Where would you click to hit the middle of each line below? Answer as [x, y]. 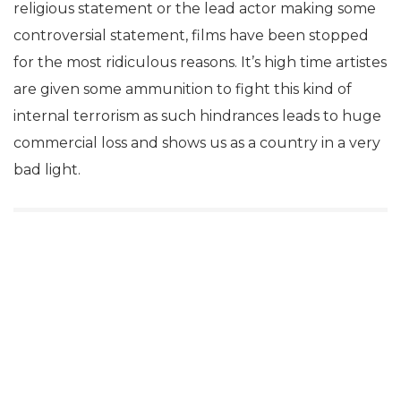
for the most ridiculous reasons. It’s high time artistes [200, 62]
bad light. [47, 169]
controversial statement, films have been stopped [191, 35]
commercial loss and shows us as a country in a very [197, 142]
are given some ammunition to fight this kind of [183, 89]
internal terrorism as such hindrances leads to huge [197, 115]
